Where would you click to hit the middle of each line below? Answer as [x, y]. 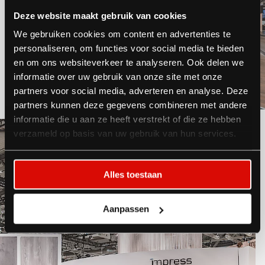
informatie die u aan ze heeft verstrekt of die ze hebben [127, 119]
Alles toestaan [132, 174]
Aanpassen [126, 209]
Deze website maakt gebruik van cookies [100, 15]
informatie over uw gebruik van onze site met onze [118, 76]
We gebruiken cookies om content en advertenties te [122, 34]
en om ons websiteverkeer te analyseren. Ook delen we [129, 62]
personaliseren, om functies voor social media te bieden [129, 48]
